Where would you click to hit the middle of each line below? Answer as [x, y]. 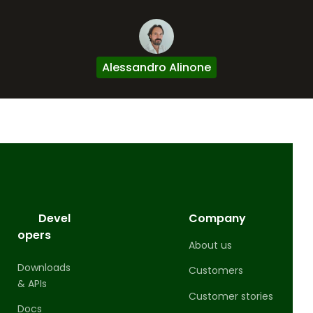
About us [211, 245]
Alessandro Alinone [156, 67]
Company [218, 218]
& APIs [32, 283]
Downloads [44, 267]
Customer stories [231, 296]
